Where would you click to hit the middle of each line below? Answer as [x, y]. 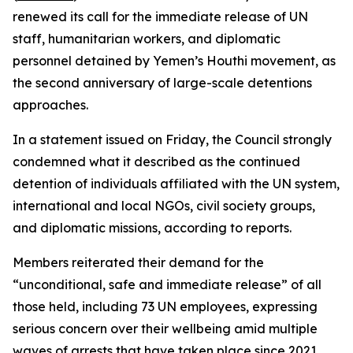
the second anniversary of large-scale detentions [162, 83]
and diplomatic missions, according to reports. [152, 228]
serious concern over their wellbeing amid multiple [165, 329]
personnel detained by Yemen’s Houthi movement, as [174, 61]
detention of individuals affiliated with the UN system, [176, 184]
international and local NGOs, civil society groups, [164, 206]
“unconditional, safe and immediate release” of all [167, 284]
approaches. [50, 105]
